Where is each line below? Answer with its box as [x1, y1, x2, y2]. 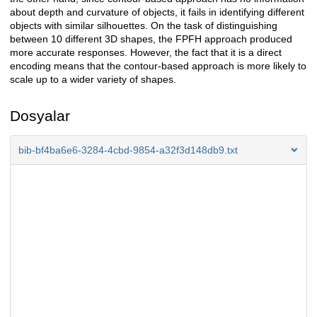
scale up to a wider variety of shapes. [10, 74, 176, 86]
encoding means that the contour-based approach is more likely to [10, 60, 306, 72]
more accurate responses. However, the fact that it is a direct [10, 47, 282, 59]
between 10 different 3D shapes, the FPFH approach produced [10, 33, 292, 45]
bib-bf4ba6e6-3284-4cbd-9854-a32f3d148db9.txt [18, 144, 238, 156]
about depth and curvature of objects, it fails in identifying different [10, 6, 304, 18]
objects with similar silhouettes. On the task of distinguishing [10, 20, 277, 32]
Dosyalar [10, 108, 70, 125]
